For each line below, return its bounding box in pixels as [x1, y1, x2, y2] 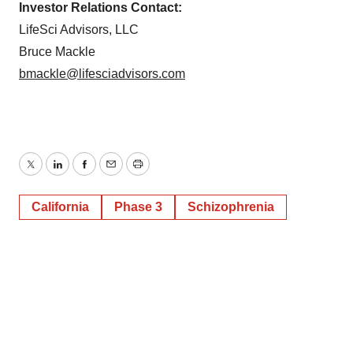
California [32, 200, 89, 214]
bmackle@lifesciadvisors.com [19, 67, 185, 80]
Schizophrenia [188, 200, 274, 214]
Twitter [29, 166, 67, 180]
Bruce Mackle [19, 45, 95, 58]
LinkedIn [56, 166, 105, 180]
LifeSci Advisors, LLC [19, 23, 139, 36]
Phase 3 [114, 200, 162, 214]
